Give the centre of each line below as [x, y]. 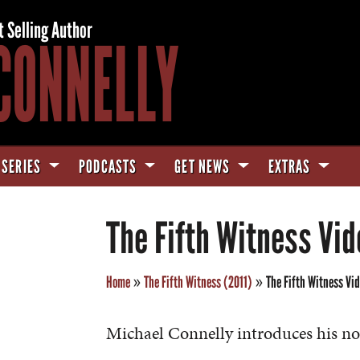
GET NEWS [204, 167]
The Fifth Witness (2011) [198, 282]
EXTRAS [291, 167]
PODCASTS [110, 167]
